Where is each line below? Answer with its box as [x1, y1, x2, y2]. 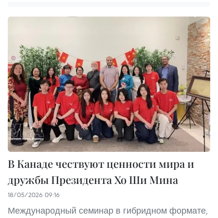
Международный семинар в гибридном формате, [8, 204, 208, 216]
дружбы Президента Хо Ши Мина [8, 172, 178, 187]
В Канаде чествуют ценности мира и [8, 156, 194, 171]
